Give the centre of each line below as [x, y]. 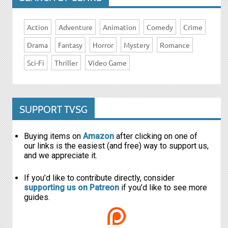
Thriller [66, 63]
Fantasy [70, 45]
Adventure [76, 27]
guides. [37, 197]
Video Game [107, 63]
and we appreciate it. [61, 155]
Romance [175, 45]
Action [38, 27]
